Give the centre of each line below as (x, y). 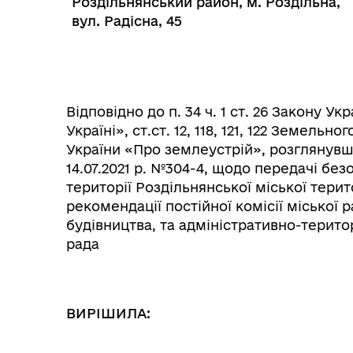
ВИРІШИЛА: (108, 313)
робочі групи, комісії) (179, 224)
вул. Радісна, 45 (127, 21)
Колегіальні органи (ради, (193, 208)
